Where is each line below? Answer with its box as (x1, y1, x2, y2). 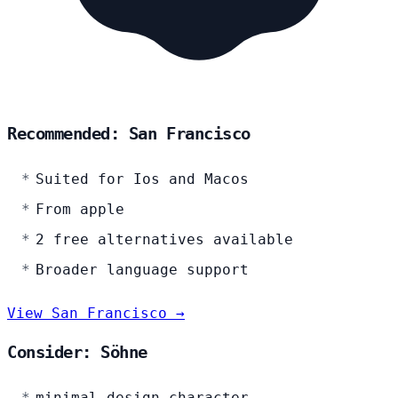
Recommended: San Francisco (7, 123, 251, 143)
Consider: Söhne (7, 343, 147, 362)
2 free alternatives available (36, 230, 293, 248)
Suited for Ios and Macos (36, 170, 249, 187)
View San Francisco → (7, 304, 185, 322)
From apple (36, 200, 124, 218)
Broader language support (36, 260, 249, 278)
